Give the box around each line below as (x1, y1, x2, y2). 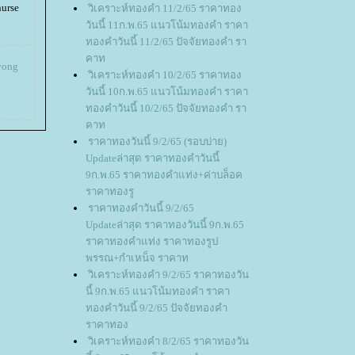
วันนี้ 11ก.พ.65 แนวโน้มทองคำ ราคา (86, 19, 248, 32)
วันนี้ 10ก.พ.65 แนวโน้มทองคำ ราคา (86, 86, 248, 98)
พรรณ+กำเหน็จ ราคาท (86, 252, 189, 265)
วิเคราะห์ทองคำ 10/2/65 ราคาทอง (88, 69, 242, 82)
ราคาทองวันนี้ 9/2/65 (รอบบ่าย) (88, 136, 227, 148)
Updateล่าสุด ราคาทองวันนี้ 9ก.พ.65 (86, 219, 244, 231)
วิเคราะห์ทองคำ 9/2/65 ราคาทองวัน (88, 269, 249, 281)
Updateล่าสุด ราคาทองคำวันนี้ (86, 152, 219, 165)
